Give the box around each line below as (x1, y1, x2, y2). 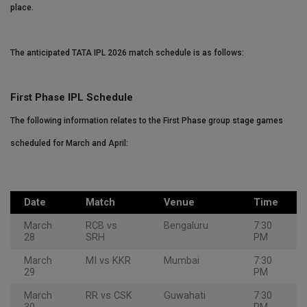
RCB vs (86, 220, 117, 232)
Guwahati (164, 290, 206, 302)
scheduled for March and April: (10, 138, 128, 149)
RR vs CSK (86, 290, 132, 302)
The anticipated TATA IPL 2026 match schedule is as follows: (10, 48, 244, 58)
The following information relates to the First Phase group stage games (10, 116, 283, 126)
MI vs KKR (86, 255, 131, 267)
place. (10, 3, 34, 13)
